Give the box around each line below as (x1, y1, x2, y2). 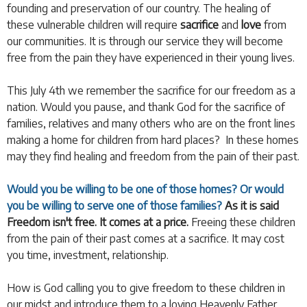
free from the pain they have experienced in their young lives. (7, 50, 297, 64)
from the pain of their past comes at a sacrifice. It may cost (7, 231, 284, 245)
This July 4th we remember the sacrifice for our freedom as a (7, 83, 295, 97)
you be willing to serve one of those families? (7, 198, 222, 212)
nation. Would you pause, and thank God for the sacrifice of (7, 99, 285, 114)
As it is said (222, 198, 279, 212)
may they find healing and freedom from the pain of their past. (7, 149, 299, 163)
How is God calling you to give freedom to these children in (7, 280, 285, 295)
